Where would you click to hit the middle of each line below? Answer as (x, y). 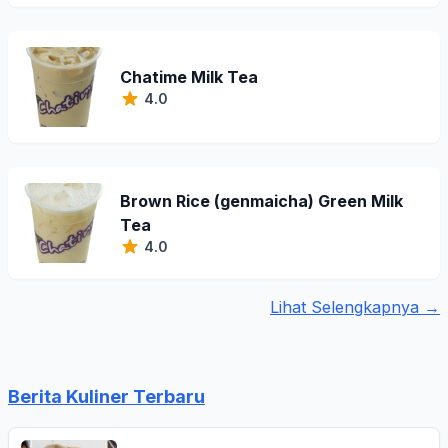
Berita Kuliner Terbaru (106, 396)
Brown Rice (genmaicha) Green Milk (261, 201)
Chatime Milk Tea (189, 77)
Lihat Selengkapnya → (355, 307)
